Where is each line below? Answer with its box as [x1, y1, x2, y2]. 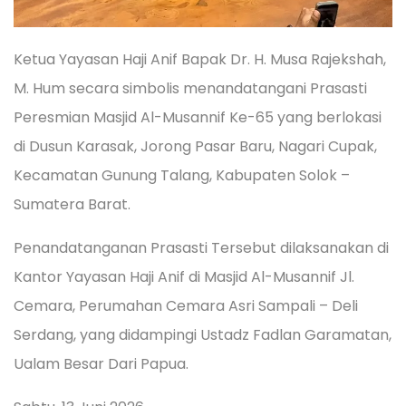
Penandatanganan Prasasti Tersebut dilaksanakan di [14, 237, 389, 259]
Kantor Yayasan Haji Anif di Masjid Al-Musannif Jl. [14, 266, 354, 288]
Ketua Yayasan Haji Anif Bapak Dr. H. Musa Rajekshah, [14, 49, 386, 71]
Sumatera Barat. [14, 194, 130, 216]
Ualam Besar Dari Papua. [14, 353, 188, 375]
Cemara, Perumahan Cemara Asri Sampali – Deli [14, 295, 358, 317]
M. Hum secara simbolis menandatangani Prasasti [14, 78, 367, 100]
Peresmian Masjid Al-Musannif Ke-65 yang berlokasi [14, 107, 382, 129]
